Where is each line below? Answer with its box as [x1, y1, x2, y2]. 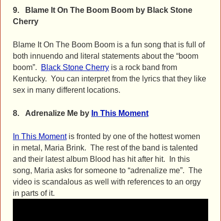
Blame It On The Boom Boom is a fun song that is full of [13, 40, 205, 49]
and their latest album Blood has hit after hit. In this [13, 155, 190, 164]
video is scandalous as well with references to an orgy [13, 178, 201, 186]
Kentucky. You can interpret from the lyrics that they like [13, 74, 206, 83]
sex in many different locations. [13, 86, 120, 95]
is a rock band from [109, 63, 177, 72]
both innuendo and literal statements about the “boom [13, 52, 198, 61]
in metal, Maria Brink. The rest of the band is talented [13, 144, 198, 152]
